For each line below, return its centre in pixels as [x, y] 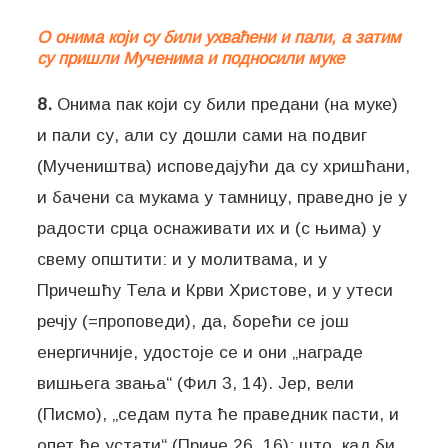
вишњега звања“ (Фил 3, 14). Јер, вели [196, 383]
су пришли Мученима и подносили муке [191, 59]
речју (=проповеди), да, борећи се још [193, 321]
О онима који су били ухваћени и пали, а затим [219, 38]
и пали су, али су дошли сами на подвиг [202, 135]
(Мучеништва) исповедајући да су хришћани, [224, 166]
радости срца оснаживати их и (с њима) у [209, 228]
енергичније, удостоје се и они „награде [200, 352]
